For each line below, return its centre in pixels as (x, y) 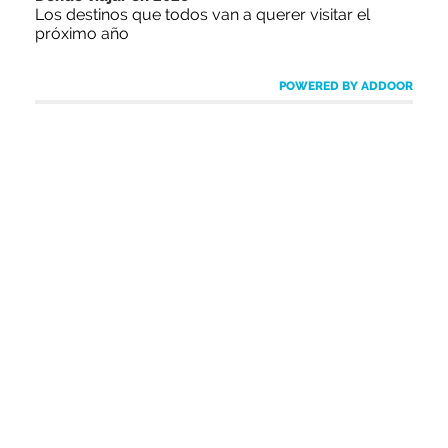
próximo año (82, 33)
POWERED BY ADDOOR (346, 85)
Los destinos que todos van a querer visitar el (202, 14)
